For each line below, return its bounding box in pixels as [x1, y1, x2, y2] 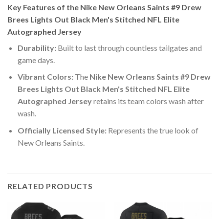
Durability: [17, 43, 56, 52]
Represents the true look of [106, 125, 198, 135]
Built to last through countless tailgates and [56, 43, 202, 52]
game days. [17, 55, 55, 65]
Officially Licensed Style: [17, 125, 107, 135]
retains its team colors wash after [91, 96, 204, 106]
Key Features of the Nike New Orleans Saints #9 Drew [7, 2, 201, 12]
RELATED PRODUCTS [7, 181, 93, 191]
